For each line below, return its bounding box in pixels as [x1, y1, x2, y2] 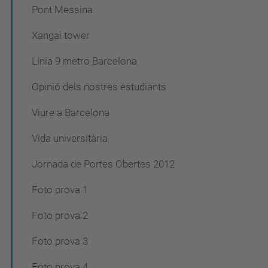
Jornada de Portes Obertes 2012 [32, 157, 175, 170]
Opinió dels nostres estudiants [32, 80, 166, 93]
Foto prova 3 [32, 234, 88, 247]
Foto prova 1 [32, 183, 88, 196]
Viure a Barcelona [32, 106, 109, 118]
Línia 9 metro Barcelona [32, 54, 137, 67]
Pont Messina [32, 3, 93, 16]
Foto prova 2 [32, 209, 88, 221]
